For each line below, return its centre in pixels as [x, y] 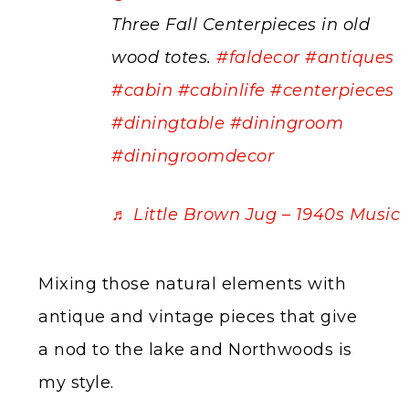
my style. [76, 382]
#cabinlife [221, 90]
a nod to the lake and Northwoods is [195, 349]
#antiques [350, 57]
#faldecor [258, 57]
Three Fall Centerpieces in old [241, 24]
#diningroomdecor [193, 156]
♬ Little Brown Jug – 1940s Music [256, 214]
